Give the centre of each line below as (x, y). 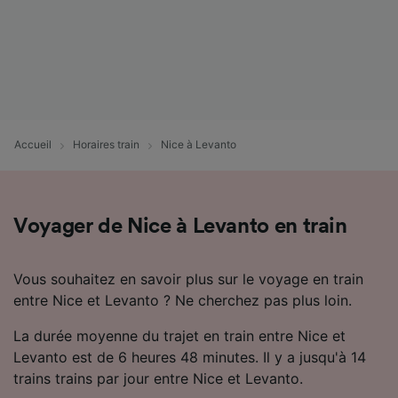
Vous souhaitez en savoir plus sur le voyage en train (188, 279)
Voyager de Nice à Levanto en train (180, 226)
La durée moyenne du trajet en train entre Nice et (179, 335)
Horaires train (106, 144)
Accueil (33, 144)
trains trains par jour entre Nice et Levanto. (158, 378)
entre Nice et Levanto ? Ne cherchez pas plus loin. (183, 300)
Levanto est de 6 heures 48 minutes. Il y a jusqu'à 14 (190, 357)
